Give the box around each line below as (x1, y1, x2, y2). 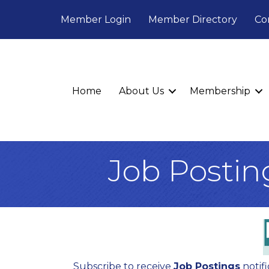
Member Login (61, 13, 131, 25)
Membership (190, 85, 250, 97)
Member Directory (148, 13, 237, 25)
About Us (119, 85, 164, 97)
